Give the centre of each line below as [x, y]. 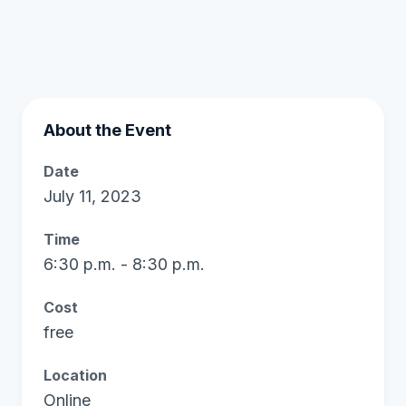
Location [75, 375]
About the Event [107, 130]
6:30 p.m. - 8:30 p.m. [124, 264]
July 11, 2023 [92, 196]
